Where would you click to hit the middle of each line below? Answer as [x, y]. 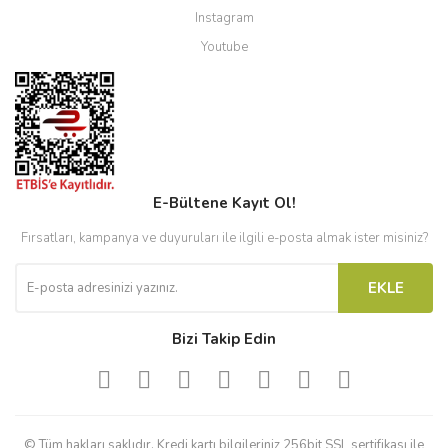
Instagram [224, 17]
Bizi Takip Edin [224, 338]
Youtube [224, 46]
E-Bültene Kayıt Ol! [224, 202]
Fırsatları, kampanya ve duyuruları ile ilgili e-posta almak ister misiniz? [224, 237]
